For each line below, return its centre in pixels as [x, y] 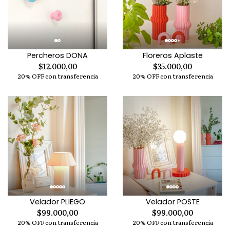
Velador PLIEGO [57, 202]
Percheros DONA [57, 55]
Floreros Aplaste [172, 55]
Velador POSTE [172, 202]
